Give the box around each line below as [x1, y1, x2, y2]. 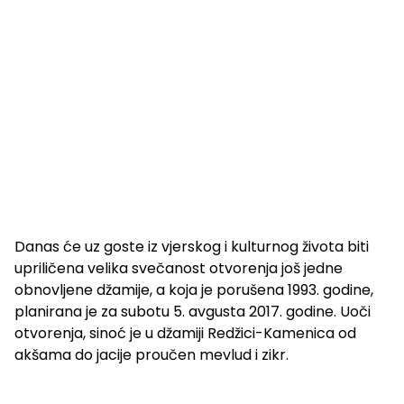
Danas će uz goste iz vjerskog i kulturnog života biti [14, 236, 369, 258]
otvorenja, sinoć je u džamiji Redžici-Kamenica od [14, 323, 356, 344]
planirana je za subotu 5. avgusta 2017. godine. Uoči [14, 301, 371, 323]
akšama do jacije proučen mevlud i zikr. [14, 344, 289, 366]
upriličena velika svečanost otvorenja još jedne [14, 258, 343, 280]
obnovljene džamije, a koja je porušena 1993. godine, [14, 280, 373, 301]
